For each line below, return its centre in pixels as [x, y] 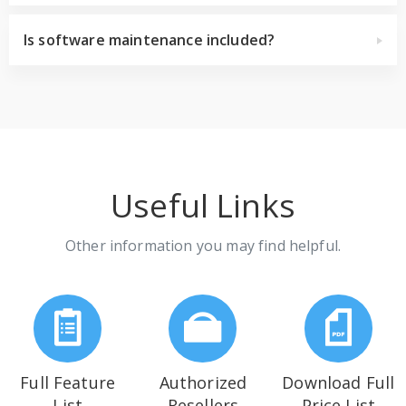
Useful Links [203, 204]
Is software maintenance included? [150, 39]
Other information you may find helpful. [203, 245]
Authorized [203, 382]
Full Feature [68, 382]
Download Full [338, 382]
